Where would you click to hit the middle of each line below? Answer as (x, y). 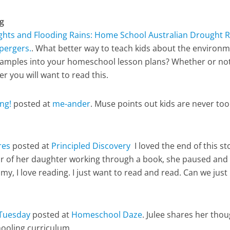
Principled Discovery (91, 146)
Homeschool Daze (107, 215)
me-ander (72, 104)
